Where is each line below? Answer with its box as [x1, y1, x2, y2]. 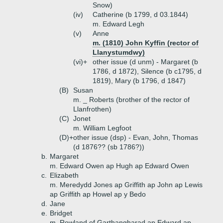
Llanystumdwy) [93, 48, 145, 56]
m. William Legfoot [73, 124, 131, 132]
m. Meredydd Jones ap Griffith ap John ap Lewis [50, 181, 203, 189]
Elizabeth [50, 171, 79, 179]
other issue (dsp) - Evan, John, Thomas [73, 133, 198, 141]
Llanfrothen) [73, 105, 111, 113]
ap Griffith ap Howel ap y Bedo [50, 190, 146, 198]
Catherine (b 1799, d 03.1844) [93, 10, 188, 18]
